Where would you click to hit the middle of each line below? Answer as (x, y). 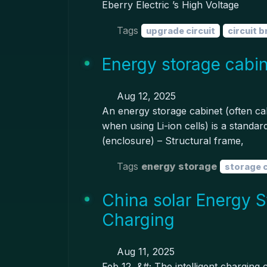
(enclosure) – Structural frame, (173, 141)
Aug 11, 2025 (144, 252)
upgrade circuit (180, 30)
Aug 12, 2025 (145, 96)
